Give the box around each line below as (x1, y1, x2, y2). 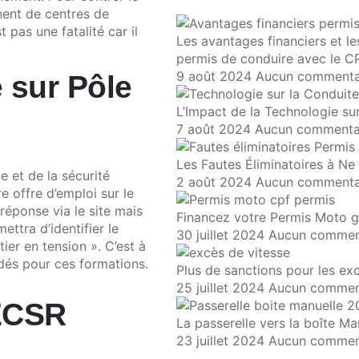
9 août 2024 (176, 68, 256, 85)
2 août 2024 (176, 174, 256, 191)
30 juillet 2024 (176, 227, 268, 244)
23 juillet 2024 (176, 333, 268, 349)
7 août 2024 (176, 121, 255, 138)
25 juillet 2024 (176, 280, 268, 296)
